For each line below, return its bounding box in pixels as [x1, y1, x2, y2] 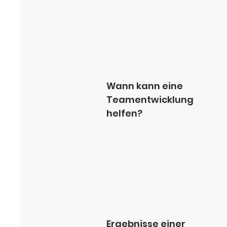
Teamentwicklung [106, 93, 194, 106]
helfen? [106, 107, 142, 120]
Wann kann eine [106, 80, 183, 92]
